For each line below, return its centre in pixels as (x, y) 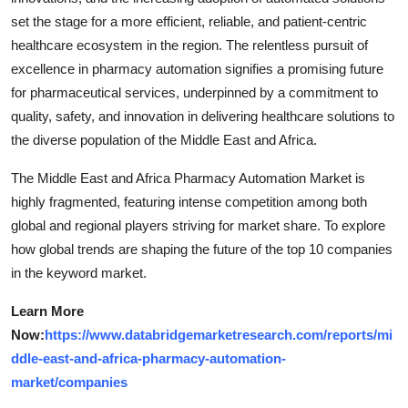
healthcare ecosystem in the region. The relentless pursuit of (189, 45)
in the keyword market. (79, 272)
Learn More (47, 311)
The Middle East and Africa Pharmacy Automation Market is (188, 178)
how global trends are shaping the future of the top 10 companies (202, 249)
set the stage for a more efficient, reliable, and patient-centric (189, 21)
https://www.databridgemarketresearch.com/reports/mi (219, 334)
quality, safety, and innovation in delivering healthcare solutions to (203, 116)
